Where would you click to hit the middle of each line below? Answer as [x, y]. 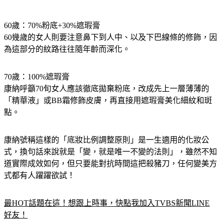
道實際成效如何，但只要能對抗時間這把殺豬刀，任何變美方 [110, 163]
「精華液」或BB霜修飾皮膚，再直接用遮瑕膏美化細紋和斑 [108, 100]
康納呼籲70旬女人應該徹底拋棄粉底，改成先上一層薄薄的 [107, 88]
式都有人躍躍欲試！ [39, 175]
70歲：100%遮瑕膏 [37, 76]
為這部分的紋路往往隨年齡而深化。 [67, 49]
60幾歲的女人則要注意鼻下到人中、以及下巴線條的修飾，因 [110, 37]
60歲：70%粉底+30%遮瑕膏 [52, 25]
